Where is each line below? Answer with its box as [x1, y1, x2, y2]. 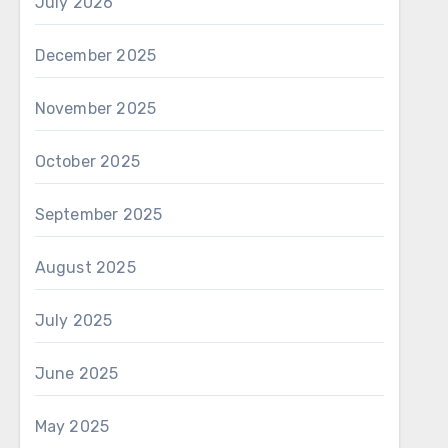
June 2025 [34, 364, 119, 383]
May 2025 [34, 417, 110, 436]
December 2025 [34, 46, 157, 65]
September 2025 [34, 205, 163, 224]
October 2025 [34, 152, 141, 171]
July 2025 [34, 311, 113, 330]
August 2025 [34, 258, 136, 277]
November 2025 [34, 99, 157, 118]
